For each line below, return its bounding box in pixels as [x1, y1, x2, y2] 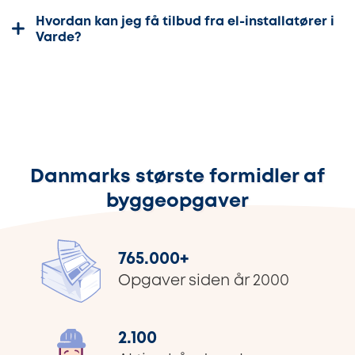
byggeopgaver [106, 193, 249, 210]
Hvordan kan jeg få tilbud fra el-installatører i [36, 16, 334, 29]
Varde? [36, 32, 82, 44]
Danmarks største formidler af [30, 168, 325, 185]
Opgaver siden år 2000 [118, 274, 289, 288]
